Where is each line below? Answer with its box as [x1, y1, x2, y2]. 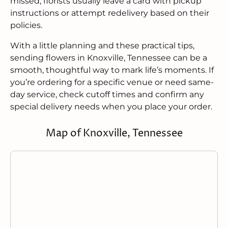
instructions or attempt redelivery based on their [10, 8, 209, 18]
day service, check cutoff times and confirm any [10, 90, 204, 100]
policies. [10, 20, 42, 31]
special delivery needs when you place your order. [10, 102, 212, 112]
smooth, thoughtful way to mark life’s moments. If [10, 65, 214, 75]
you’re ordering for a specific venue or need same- [10, 77, 214, 88]
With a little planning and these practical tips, [10, 41, 194, 51]
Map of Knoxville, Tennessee [45, 126, 183, 141]
